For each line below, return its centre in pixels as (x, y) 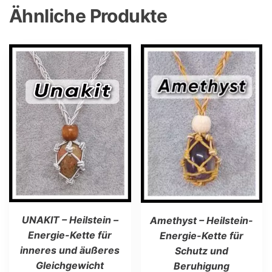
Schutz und (201, 250)
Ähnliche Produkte (88, 16)
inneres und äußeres (70, 250)
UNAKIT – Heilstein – (70, 219)
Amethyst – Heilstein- (201, 220)
